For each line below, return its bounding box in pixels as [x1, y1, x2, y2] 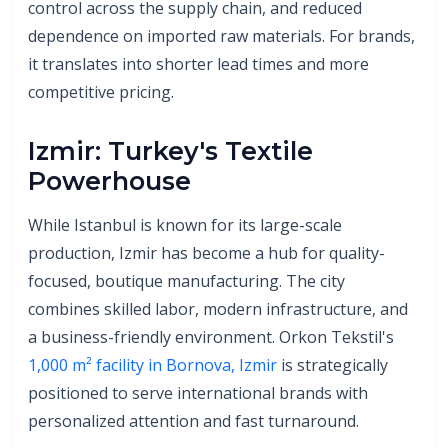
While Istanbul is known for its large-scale [28, 213, 342, 236]
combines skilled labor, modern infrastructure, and [28, 297, 408, 320]
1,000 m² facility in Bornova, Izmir [28, 353, 277, 376]
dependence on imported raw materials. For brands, [28, 24, 415, 47]
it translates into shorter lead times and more [28, 52, 369, 75]
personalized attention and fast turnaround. [28, 409, 359, 432]
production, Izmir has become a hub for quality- [28, 241, 385, 264]
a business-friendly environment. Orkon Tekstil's [28, 325, 394, 348]
